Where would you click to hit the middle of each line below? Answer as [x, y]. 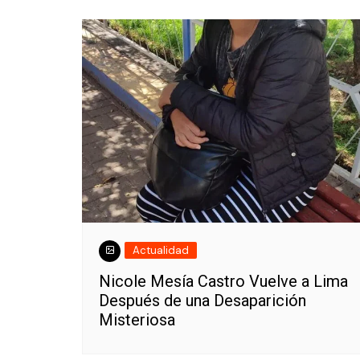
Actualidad [161, 250]
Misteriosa [137, 319]
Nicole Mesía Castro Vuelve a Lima [223, 281]
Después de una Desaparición [202, 300]
